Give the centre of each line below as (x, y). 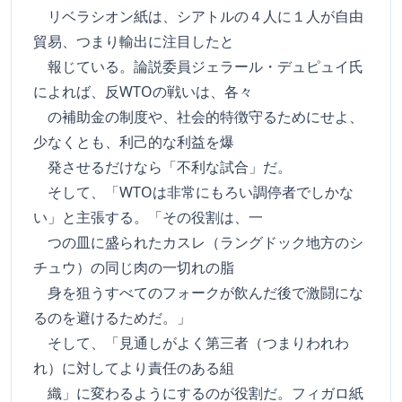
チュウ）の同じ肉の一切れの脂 (134, 267)
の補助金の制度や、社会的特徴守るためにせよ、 (198, 117)
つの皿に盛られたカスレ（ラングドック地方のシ (198, 242)
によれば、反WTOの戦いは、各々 (143, 92)
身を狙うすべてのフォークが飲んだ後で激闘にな (198, 293)
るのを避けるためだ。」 (119, 318)
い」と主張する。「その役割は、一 (148, 217)
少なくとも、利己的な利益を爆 (134, 142)
